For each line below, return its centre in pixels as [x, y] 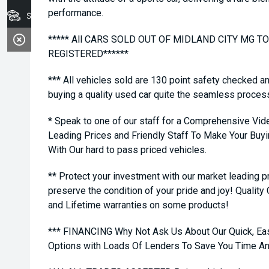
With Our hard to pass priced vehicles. [127, 150]
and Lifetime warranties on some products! [138, 205]
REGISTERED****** [88, 54]
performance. [76, 13]
